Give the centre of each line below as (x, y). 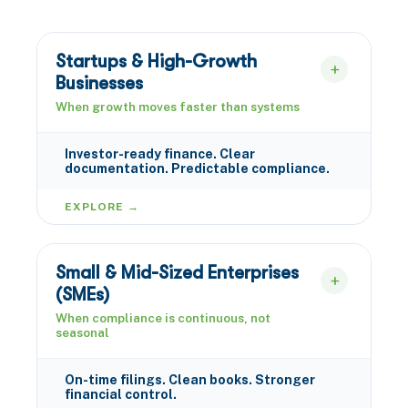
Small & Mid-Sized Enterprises (177, 273)
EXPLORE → (102, 207)
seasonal (82, 332)
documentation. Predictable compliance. (197, 168)
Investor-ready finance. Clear (160, 154)
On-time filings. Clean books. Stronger (190, 380)
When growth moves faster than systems (178, 107)
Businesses (99, 83)
